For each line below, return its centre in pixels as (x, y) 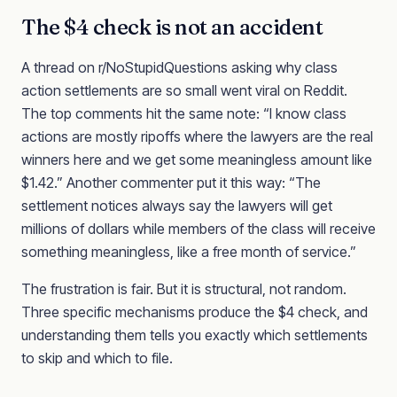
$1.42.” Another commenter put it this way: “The (171, 183)
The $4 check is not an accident (172, 27)
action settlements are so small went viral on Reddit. (184, 90)
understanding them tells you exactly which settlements (195, 335)
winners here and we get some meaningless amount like (197, 160)
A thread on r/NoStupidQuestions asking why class (179, 67)
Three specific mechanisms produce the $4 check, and (195, 312)
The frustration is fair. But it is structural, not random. (184, 289)
